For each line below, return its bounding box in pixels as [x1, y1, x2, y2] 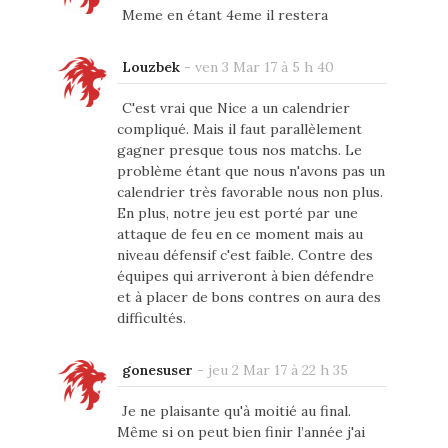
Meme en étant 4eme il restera [121, 5, 328, 24]
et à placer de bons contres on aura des [116, 287, 381, 306]
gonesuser [121, 360, 193, 379]
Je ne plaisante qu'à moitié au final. [121, 401, 351, 420]
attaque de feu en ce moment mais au [116, 224, 363, 243]
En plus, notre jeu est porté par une [116, 203, 358, 222]
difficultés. [116, 308, 186, 327]
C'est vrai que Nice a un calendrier [121, 98, 350, 117]
